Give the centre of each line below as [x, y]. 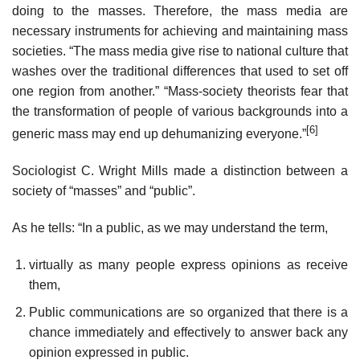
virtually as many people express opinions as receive [188, 264]
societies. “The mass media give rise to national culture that [180, 51]
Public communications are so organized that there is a [188, 313]
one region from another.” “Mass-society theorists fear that [180, 91]
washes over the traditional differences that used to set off [180, 71]
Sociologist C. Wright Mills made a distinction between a [180, 171]
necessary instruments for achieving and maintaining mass [180, 31]
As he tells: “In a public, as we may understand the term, [170, 227]
